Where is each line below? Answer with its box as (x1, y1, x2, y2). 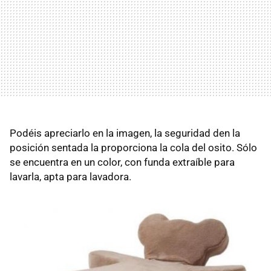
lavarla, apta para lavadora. (10, 171, 131, 183)
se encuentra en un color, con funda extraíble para (10, 156, 235, 168)
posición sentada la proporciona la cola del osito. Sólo (10, 142, 257, 154)
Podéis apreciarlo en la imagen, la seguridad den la (10, 127, 240, 139)
